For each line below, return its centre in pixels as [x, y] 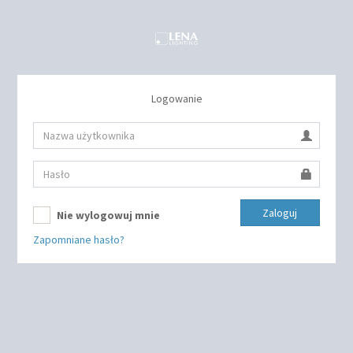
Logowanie [176, 98]
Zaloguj [280, 213]
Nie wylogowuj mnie [108, 215]
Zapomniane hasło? [79, 240]
